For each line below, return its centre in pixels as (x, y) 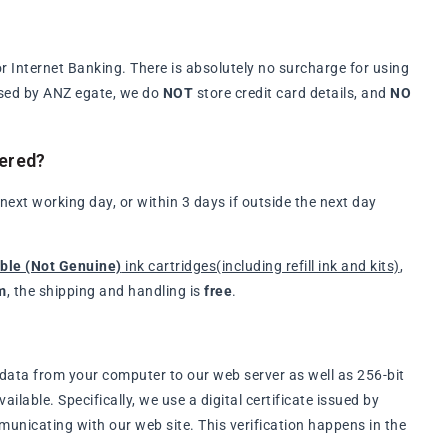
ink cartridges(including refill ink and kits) (260, 266)
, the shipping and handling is (105, 291)
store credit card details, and (292, 93)
